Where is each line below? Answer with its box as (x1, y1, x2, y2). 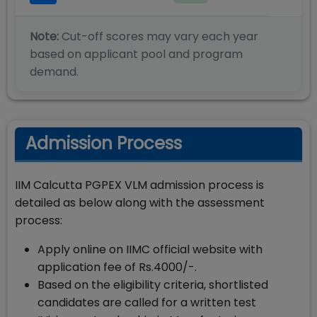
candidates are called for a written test (38, 294, 256, 311)
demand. (30, 64, 79, 80)
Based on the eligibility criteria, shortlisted (38, 277, 268, 293)
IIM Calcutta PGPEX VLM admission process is (15, 177, 264, 193)
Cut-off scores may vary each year (59, 28, 258, 45)
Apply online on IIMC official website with (38, 241, 263, 258)
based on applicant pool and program (30, 46, 243, 62)
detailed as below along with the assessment (15, 195, 265, 211)
